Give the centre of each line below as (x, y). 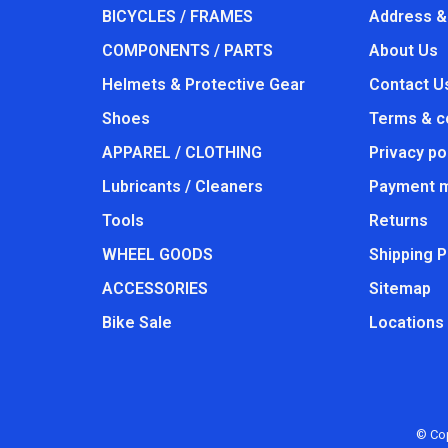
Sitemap (400, 288)
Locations (406, 322)
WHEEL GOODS (157, 254)
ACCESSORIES (155, 288)
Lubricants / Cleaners (182, 186)
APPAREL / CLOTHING (182, 152)
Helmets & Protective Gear (203, 84)
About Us (403, 50)
